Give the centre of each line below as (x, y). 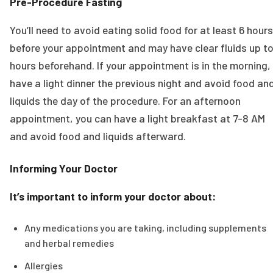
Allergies (44, 266)
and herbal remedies (69, 243)
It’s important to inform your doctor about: (113, 196)
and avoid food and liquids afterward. (98, 136)
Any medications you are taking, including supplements (145, 227)
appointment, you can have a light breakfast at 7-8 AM (137, 119)
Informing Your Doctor (64, 168)
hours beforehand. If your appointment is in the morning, (140, 66)
